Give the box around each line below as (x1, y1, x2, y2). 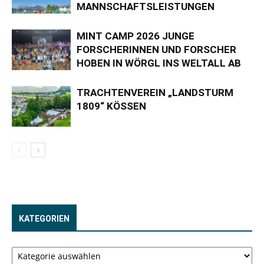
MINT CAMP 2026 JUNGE (77, 30, 194, 42)
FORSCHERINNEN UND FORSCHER (77, 44, 236, 55)
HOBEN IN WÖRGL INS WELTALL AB (77, 57, 241, 69)
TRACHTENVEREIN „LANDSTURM (77, 87, 233, 98)
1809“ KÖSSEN (77, 100, 146, 112)
